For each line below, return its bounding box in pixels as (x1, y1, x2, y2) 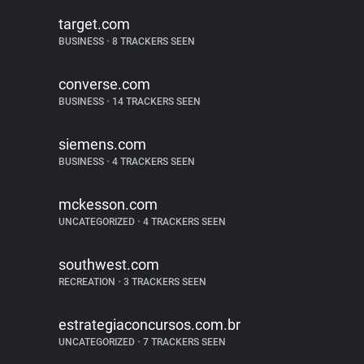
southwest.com (58, 256, 159, 273)
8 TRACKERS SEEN (110, 36, 195, 47)
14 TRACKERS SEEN (110, 96, 201, 107)
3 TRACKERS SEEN (121, 276, 206, 288)
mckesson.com (58, 196, 158, 213)
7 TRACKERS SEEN (141, 336, 226, 348)
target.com (58, 15, 130, 32)
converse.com (58, 76, 150, 93)
